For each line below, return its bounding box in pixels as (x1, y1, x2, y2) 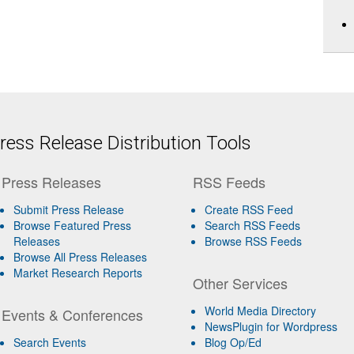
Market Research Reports (13, 265, 142, 281)
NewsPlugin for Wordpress (205, 318, 338, 334)
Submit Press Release (13, 201, 124, 217)
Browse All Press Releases (13, 249, 147, 265)
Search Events (13, 334, 86, 350)
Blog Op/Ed (205, 334, 262, 350)
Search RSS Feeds (205, 217, 301, 233)
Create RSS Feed (205, 201, 294, 217)
